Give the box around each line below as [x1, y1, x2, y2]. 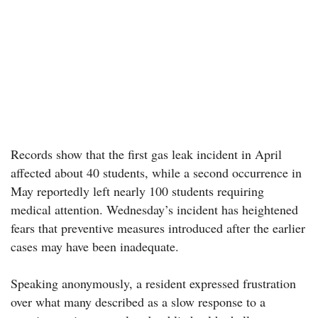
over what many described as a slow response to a [11, 292, 265, 310]
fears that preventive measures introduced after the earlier [11, 219, 305, 236]
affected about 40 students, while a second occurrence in [11, 163, 302, 181]
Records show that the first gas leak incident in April [11, 145, 282, 163]
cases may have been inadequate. [11, 237, 179, 255]
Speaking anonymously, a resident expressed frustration [11, 274, 296, 292]
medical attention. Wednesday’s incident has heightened [11, 200, 298, 218]
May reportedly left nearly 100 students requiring [11, 182, 264, 199]
